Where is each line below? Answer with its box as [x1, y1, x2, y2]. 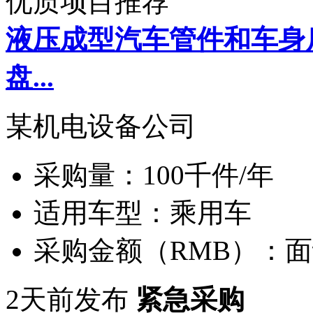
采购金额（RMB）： [34, 235, 285, 265]
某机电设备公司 [6, 110, 196, 141]
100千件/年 [143, 159, 274, 190]
